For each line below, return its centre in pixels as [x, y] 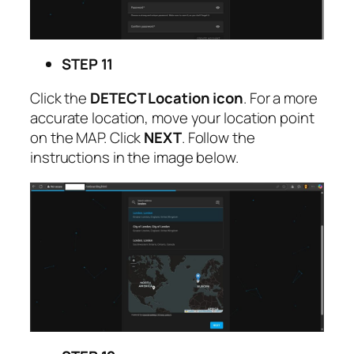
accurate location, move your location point [172, 118]
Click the [60, 98]
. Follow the [218, 138]
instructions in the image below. [134, 158]
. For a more [281, 98]
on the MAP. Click [87, 138]
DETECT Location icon [167, 98]
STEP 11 [88, 64]
